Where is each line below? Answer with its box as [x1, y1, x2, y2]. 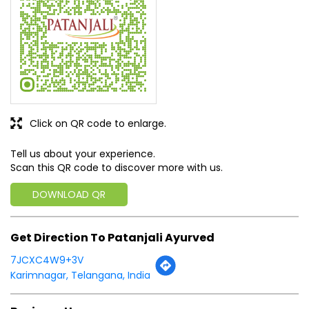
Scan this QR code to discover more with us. [10, 161, 223, 175]
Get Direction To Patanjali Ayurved [10, 229, 215, 246]
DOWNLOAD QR [32, 188, 106, 202]
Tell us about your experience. [10, 147, 155, 161]
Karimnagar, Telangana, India [10, 268, 150, 282]
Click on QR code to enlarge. [30, 117, 166, 131]
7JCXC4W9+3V [10, 252, 83, 267]
